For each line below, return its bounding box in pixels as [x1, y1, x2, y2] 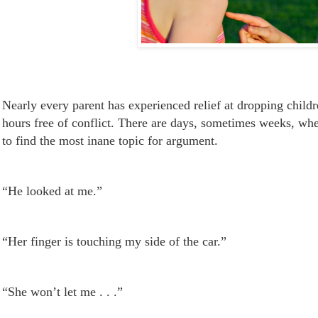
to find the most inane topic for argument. [2, 133, 218, 148]
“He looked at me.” [2, 183, 102, 198]
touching [77, 234, 121, 248]
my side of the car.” [121, 234, 226, 248]
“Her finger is [2, 234, 77, 248]
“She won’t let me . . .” [2, 284, 123, 299]
